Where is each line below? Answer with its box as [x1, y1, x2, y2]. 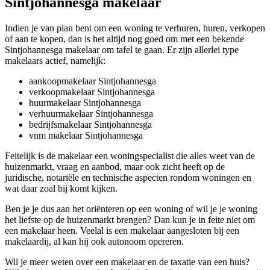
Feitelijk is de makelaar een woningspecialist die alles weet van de [5, 150, 255, 161]
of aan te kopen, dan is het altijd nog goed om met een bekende [5, 33, 244, 44]
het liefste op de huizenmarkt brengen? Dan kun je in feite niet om [5, 214, 255, 225]
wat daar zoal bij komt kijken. [5, 183, 118, 193]
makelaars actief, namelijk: [5, 55, 105, 66]
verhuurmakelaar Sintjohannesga [29, 108, 153, 119]
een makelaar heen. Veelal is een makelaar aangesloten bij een [5, 225, 239, 236]
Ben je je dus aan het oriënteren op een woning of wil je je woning [5, 203, 257, 214]
